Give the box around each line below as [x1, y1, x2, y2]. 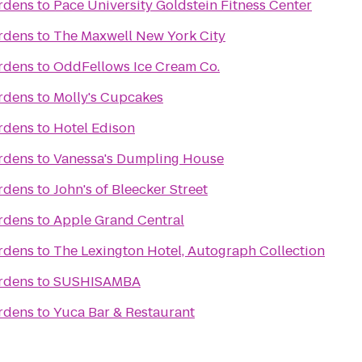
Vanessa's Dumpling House [53, 149, 224, 168]
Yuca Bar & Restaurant [53, 303, 195, 322]
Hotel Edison [53, 119, 135, 137]
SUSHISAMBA [53, 272, 141, 291]
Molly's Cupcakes [53, 88, 163, 107]
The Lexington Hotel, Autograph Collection [53, 242, 325, 260]
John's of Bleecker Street [53, 180, 208, 199]
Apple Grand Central [53, 211, 184, 229]
